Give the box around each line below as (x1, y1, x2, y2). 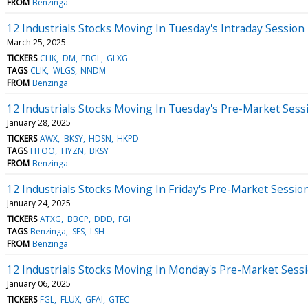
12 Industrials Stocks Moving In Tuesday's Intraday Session (7, 20, 305, 36)
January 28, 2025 (7, 116, 71, 129)
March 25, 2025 (7, 36, 66, 48)
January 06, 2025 (7, 277, 71, 289)
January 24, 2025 (7, 197, 71, 209)
